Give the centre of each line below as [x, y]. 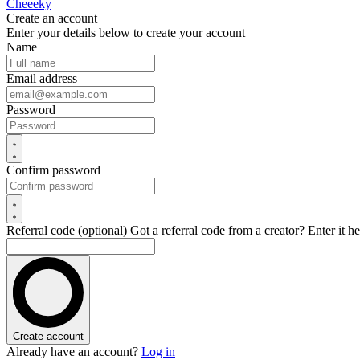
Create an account [52, 18]
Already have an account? [72, 352]
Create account [48, 336]
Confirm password [53, 170]
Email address [42, 78]
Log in [158, 352]
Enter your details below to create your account [126, 33]
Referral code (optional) [68, 230]
